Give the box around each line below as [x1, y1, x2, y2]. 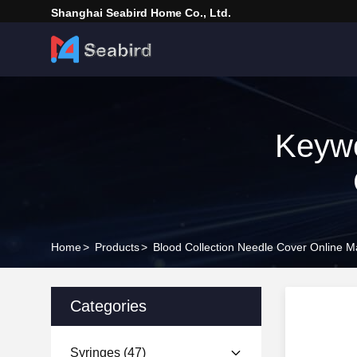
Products [95, 241, 139, 253]
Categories [70, 297, 147, 315]
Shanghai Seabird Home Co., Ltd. [51, 6, 231, 19]
